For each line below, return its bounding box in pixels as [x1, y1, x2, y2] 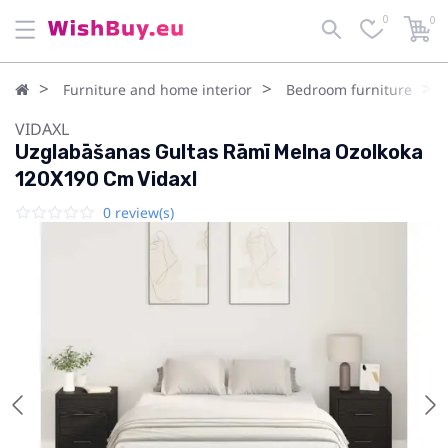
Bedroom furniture [286, 80, 412, 99]
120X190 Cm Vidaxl [15, 167, 197, 191]
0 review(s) [103, 203, 174, 222]
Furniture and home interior [63, 80, 252, 99]
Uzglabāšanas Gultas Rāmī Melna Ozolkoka [15, 140, 423, 164]
